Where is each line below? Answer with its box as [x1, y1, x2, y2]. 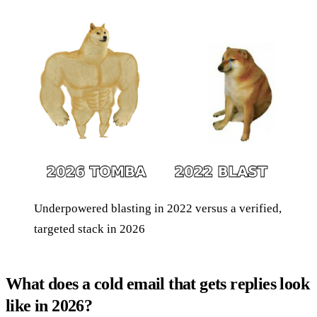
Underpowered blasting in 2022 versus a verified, [34, 201, 282, 215]
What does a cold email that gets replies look [6, 274, 309, 293]
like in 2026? [6, 296, 93, 315]
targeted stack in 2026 [34, 221, 145, 236]
